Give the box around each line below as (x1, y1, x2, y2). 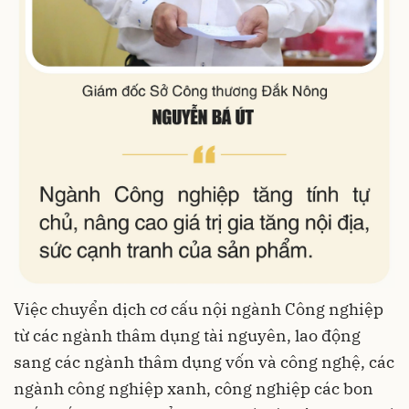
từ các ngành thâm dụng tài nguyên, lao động (14, 325, 361, 347)
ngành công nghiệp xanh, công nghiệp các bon (14, 378, 373, 400)
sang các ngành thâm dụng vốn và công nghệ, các (14, 351, 394, 373)
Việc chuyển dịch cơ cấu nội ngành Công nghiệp (14, 299, 383, 320)
